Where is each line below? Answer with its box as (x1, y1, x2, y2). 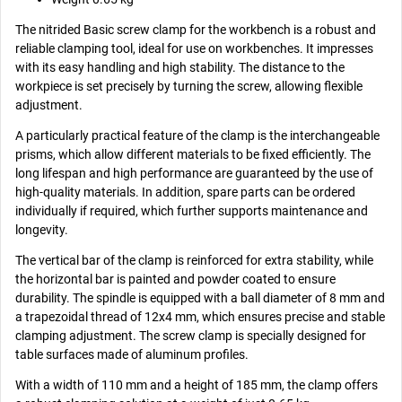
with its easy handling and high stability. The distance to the (15, 60, 345, 75)
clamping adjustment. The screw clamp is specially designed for (15, 328, 367, 344)
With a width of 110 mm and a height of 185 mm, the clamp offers (15, 378, 379, 393)
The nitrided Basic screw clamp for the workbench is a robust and (15, 22, 377, 38)
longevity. (15, 223, 69, 238)
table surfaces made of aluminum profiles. (15, 347, 249, 363)
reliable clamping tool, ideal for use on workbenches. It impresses (15, 41, 374, 57)
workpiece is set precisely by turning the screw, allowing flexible (15, 79, 363, 94)
